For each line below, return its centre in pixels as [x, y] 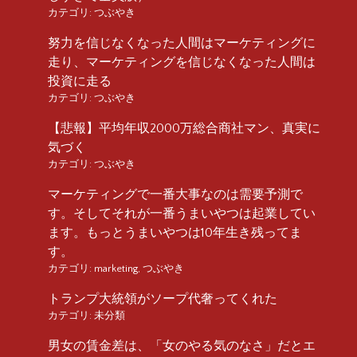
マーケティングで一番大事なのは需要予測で [175, 194]
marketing [116, 268]
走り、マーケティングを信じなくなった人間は [182, 62]
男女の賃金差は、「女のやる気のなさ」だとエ [182, 345]
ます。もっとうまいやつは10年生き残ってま [175, 232]
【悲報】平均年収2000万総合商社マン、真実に [184, 128]
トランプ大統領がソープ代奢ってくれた [163, 298]
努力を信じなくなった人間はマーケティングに [182, 43]
